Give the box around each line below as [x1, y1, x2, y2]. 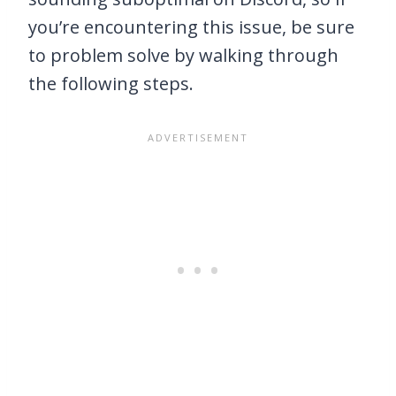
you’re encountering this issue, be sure [28, 15, 354, 40]
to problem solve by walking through [28, 43, 339, 68]
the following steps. [28, 72, 194, 96]
